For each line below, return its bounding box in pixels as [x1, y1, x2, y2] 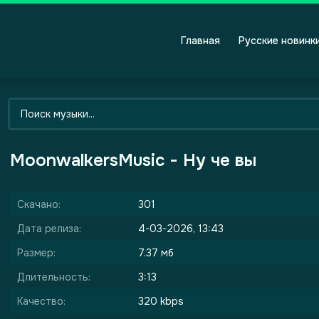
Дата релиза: [17, 222, 81, 235]
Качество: [17, 295, 66, 308]
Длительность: [17, 271, 90, 283]
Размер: [17, 246, 56, 259]
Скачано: [17, 198, 61, 211]
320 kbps [138, 295, 184, 308]
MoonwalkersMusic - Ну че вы [10, 150, 256, 171]
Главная [181, 33, 220, 47]
